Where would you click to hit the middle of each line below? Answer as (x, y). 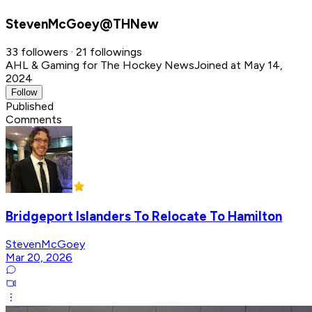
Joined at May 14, (239, 65)
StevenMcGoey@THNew (82, 24)
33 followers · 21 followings (74, 52)
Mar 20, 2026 (39, 258)
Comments (34, 119)
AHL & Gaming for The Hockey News (100, 65)
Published (30, 106)
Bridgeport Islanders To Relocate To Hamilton (144, 217)
